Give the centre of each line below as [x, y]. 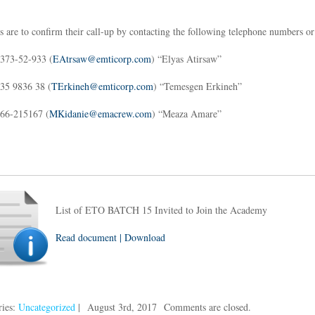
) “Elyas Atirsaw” [186, 59]
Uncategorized [47, 307]
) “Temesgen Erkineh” [198, 86]
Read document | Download [110, 237]
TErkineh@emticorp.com [102, 86]
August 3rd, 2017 [122, 307]
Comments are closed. [207, 307]
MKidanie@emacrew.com [101, 114]
